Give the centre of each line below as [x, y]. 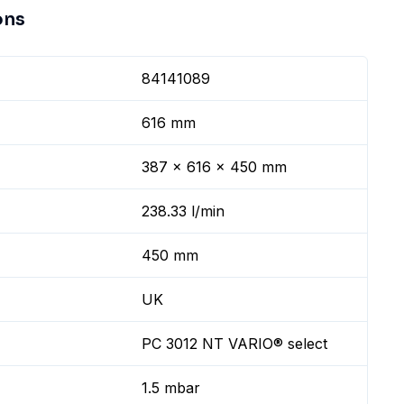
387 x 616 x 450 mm [215, 167]
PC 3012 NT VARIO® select [235, 344]
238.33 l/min [184, 211]
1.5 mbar [171, 388]
